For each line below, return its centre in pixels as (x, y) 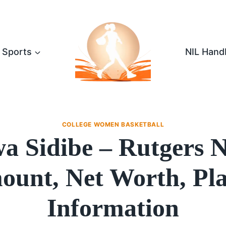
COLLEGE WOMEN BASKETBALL (113, 124)
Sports (17, 51)
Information (113, 208)
